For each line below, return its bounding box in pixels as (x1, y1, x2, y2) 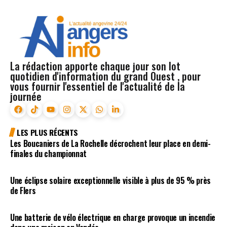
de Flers (10, 184, 36, 197)
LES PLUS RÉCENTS (17, 126, 78, 138)
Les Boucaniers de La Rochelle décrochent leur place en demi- (10, 137, 211, 150)
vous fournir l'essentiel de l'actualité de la (10, 78, 185, 94)
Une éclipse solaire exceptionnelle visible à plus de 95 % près (10, 174, 211, 186)
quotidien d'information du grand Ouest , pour (10, 68, 201, 84)
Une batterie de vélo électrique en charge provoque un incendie (10, 211, 216, 223)
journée (10, 88, 42, 104)
